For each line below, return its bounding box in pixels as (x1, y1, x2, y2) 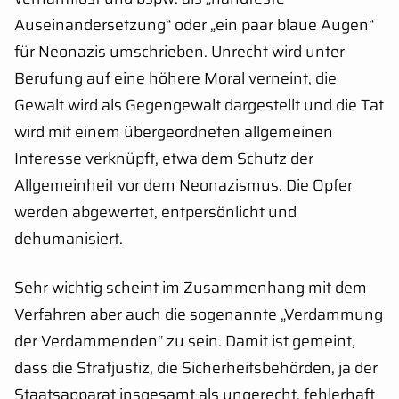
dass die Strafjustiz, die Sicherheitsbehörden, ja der (14, 355, 378, 381)
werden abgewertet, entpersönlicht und (14, 199, 297, 225)
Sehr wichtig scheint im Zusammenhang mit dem (14, 275, 367, 301)
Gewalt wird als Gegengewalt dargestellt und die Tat (14, 93, 384, 118)
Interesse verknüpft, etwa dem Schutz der (14, 146, 313, 172)
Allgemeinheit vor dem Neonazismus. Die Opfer (14, 173, 353, 199)
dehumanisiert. (14, 226, 123, 252)
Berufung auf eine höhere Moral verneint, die (14, 66, 337, 92)
